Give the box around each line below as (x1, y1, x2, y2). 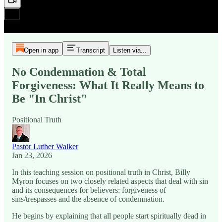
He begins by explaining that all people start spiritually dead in (12, 211, 206, 220)
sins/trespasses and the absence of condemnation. (12, 194, 165, 203)
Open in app (23, 47, 58, 54)
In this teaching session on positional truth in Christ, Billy (12, 167, 190, 176)
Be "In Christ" (12, 92, 87, 105)
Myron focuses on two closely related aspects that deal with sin (12, 176, 208, 185)
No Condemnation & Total (12, 65, 146, 78)
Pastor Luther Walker (12, 142, 78, 151)
